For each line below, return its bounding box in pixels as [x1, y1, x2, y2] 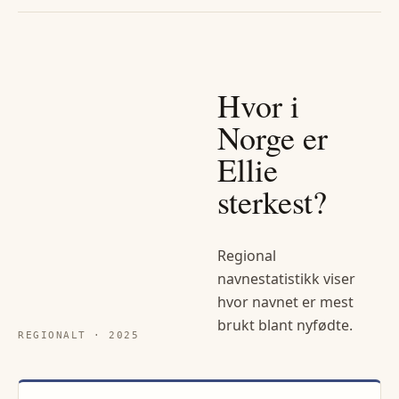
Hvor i [217, 83, 299, 126]
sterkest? [217, 179, 327, 223]
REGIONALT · [18, 329, 110, 341]
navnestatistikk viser [217, 268, 355, 289]
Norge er [217, 115, 328, 159]
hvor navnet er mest [217, 291, 354, 312]
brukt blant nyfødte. [217, 314, 353, 335]
